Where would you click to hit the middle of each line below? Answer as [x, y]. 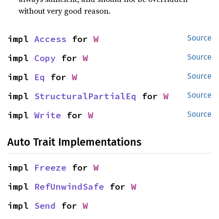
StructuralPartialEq [85, 96]
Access [50, 39]
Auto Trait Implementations [74, 142]
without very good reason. [65, 11]
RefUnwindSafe [69, 186]
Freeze [50, 167]
